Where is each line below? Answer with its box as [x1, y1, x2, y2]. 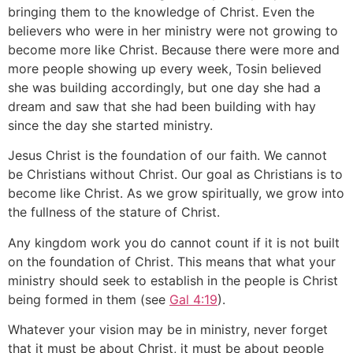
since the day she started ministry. [8, 117, 213, 133]
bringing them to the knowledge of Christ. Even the [8, 3, 314, 20]
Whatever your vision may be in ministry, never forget [8, 321, 328, 338]
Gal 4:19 [169, 291, 217, 307]
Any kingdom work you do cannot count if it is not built [8, 234, 340, 251]
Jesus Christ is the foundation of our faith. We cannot [8, 147, 327, 164]
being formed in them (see [8, 291, 169, 307]
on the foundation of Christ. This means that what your [8, 253, 336, 269]
